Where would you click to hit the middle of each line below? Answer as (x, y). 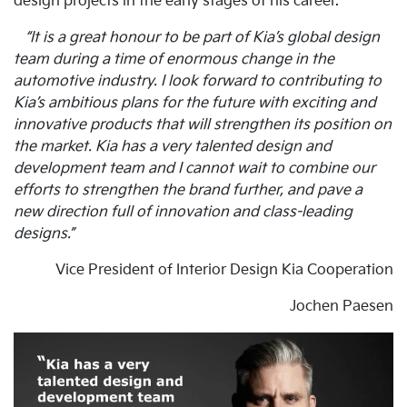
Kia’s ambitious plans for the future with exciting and (195, 104)
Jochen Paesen (342, 307)
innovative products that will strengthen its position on (203, 125)
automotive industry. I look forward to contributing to (198, 82)
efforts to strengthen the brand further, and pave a (188, 191)
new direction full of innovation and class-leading (183, 213)
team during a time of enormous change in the (174, 60)
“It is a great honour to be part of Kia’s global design (197, 38)
